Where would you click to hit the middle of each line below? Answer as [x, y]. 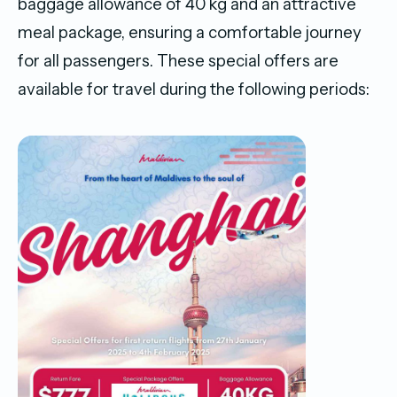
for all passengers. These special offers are [178, 61]
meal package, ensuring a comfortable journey [190, 33]
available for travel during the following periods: [195, 90]
